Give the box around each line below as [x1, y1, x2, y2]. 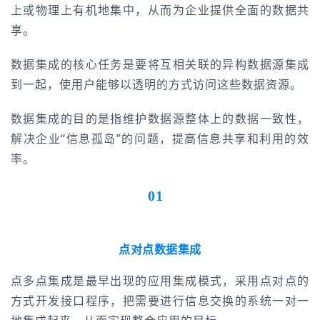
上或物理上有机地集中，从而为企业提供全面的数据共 [11, 2, 309, 18]
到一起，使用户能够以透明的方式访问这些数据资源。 [11, 76, 302, 92]
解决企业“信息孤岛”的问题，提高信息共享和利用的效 [11, 131, 309, 146]
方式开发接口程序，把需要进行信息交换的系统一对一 [11, 293, 309, 309]
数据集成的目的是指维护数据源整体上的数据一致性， [11, 111, 309, 126]
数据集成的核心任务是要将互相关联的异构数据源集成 [11, 56, 309, 72]
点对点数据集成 [119, 242, 201, 256]
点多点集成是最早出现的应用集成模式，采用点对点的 [11, 273, 309, 289]
